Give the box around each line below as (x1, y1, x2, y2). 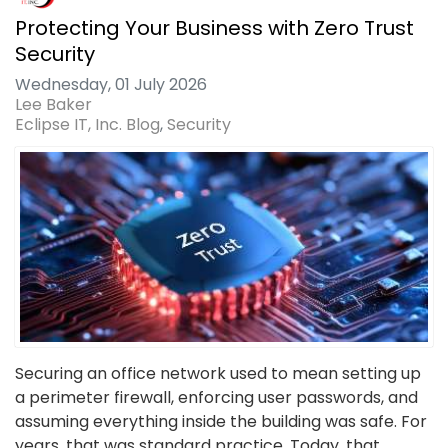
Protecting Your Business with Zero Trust (15, 14, 414, 43)
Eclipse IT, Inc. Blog (15, 113, 160, 137)
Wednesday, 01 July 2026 (15, 73, 207, 97)
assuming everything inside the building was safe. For (15, 410, 427, 434)
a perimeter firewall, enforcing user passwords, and (15, 386, 418, 410)
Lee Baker (15, 93, 92, 117)
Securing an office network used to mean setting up (15, 362, 421, 386)
